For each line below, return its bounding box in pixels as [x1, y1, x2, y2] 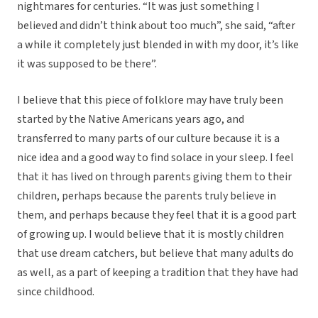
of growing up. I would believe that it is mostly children [17, 226, 284, 243]
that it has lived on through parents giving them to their [17, 169, 292, 185]
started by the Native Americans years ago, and [17, 111, 244, 128]
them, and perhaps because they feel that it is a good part [17, 207, 297, 224]
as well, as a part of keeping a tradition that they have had [17, 265, 298, 281]
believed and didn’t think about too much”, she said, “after [17, 18, 295, 34]
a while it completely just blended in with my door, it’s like [17, 37, 299, 53]
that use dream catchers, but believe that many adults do [17, 246, 294, 262]
